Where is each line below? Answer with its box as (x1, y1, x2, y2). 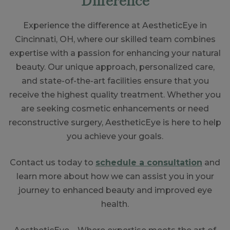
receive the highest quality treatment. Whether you (9, 89, 221, 100)
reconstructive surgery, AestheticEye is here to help (9, 117, 221, 127)
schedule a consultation (95, 157, 202, 167)
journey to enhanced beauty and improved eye (18, 185, 212, 195)
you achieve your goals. (67, 131, 163, 141)
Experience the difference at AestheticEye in (23, 20, 207, 30)
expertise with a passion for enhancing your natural (9, 48, 221, 58)
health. (101, 199, 129, 209)
